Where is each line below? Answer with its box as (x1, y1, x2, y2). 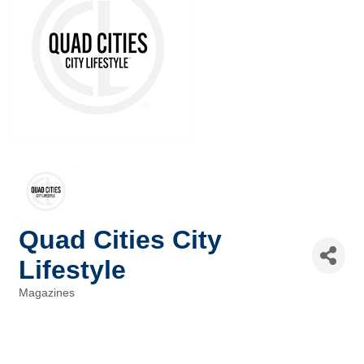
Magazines (19, 287, 75, 300)
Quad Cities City (19, 225, 222, 255)
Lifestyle (19, 255, 126, 285)
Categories (18, 298, 71, 311)
